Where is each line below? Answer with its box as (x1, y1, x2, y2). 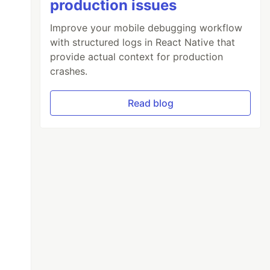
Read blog (127, 97, 174, 110)
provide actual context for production (50, 51, 224, 63)
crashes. (50, 65, 88, 78)
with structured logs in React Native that (50, 36, 236, 49)
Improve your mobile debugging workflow (50, 22, 243, 34)
